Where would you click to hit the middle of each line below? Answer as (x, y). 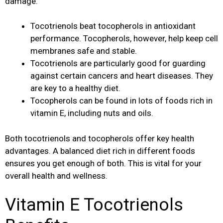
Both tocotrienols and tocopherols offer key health (100, 138)
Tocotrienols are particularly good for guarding (118, 63)
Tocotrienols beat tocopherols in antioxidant (113, 26)
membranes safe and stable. (84, 51)
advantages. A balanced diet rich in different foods (100, 151)
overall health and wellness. (56, 175)
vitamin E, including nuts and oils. (92, 113)
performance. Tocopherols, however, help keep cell (124, 39)
